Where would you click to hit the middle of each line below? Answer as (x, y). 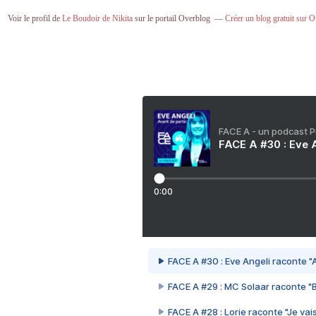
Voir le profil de (35, 18)
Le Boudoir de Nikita (97, 18)
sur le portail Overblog (171, 18)
